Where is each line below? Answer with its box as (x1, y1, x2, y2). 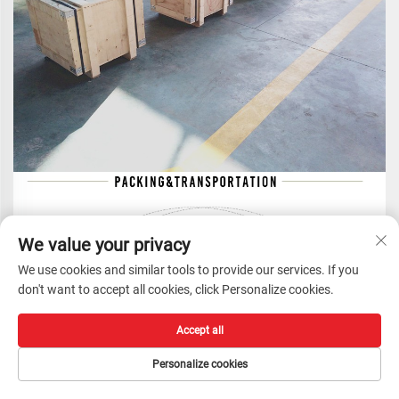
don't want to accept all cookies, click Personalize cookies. (18, 282, 334, 297)
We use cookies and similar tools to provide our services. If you (18, 263, 359, 277)
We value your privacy (18, 234, 190, 256)
